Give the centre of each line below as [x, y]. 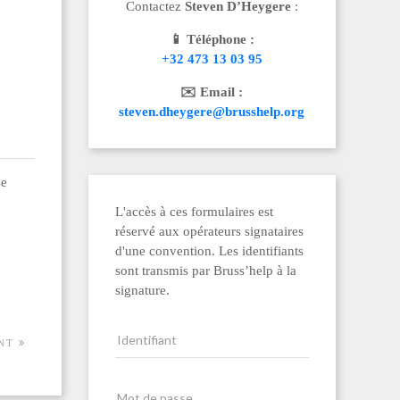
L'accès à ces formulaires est [194, 212]
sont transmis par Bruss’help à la [205, 271]
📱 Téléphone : [212, 39]
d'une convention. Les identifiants [209, 251]
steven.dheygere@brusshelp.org [212, 112]
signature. [142, 290]
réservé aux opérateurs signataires [209, 231]
